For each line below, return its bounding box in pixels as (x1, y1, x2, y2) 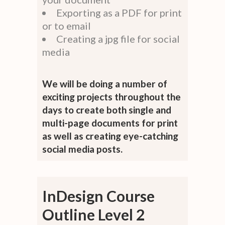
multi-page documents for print (42, 117, 178, 129)
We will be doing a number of (42, 78, 167, 90)
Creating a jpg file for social (56, 33, 180, 45)
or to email (42, 20, 91, 32)
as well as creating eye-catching (42, 130, 178, 142)
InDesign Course (42, 187, 155, 205)
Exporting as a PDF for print (56, 7, 182, 19)
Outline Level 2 (42, 205, 145, 224)
